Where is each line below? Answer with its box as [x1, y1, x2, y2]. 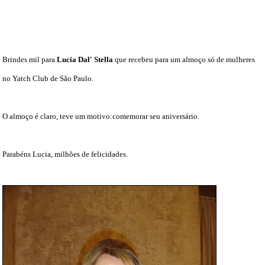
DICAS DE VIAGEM [97, 18, 168, 30]
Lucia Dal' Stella [57, 54, 114, 64]
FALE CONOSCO [101, 99, 164, 110]
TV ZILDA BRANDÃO [93, 59, 172, 70]
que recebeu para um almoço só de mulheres [113, 54, 256, 64]
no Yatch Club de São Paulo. [2, 73, 94, 83]
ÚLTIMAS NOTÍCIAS [95, 79, 170, 90]
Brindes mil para [2, 54, 57, 64]
